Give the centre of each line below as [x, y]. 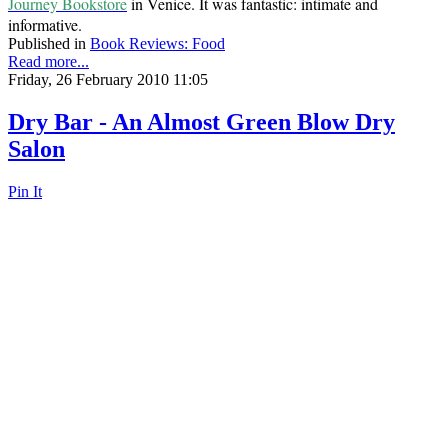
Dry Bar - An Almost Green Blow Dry [201, 121]
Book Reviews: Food [157, 43]
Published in [47, 43]
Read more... [48, 61]
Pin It [25, 191]
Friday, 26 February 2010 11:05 [108, 79]
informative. [47, 24]
